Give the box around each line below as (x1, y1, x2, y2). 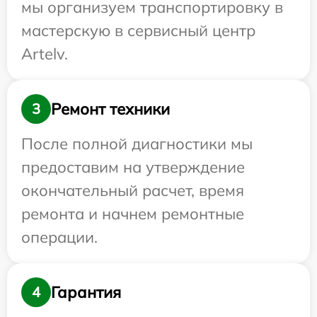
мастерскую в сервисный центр (21, 21, 255, 41)
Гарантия (51, 282, 121, 302)
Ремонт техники (51, 98, 170, 119)
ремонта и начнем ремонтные (21, 204, 244, 224)
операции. (21, 227, 98, 248)
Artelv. (21, 44, 68, 64)
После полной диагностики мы (21, 134, 253, 154)
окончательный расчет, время (21, 180, 244, 201)
